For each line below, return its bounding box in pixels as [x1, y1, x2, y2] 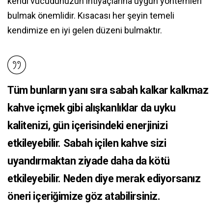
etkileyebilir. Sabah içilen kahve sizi [7, 137, 166, 150]
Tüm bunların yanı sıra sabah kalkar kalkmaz [7, 84, 209, 97]
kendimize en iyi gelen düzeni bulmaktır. [7, 25, 162, 36]
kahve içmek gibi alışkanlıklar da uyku [7, 102, 176, 114]
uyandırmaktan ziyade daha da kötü [7, 155, 170, 167]
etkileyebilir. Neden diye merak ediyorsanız [7, 172, 201, 185]
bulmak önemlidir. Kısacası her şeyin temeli [7, 10, 174, 21]
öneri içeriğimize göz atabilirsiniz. [7, 190, 161, 203]
